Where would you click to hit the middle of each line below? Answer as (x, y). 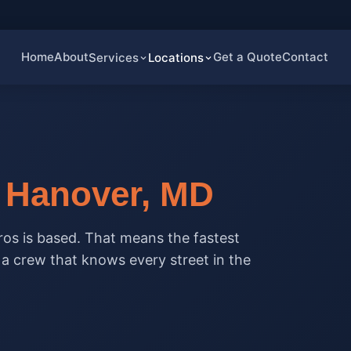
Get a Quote (248, 57)
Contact (305, 57)
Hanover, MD (110, 194)
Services (114, 57)
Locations (176, 57)
